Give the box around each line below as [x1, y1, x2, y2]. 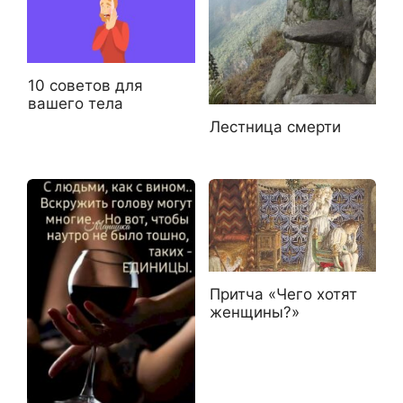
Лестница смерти [209, 117, 341, 136]
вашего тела [28, 94, 123, 113]
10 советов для [28, 76, 143, 95]
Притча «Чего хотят [209, 285, 357, 304]
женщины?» [209, 303, 300, 322]
